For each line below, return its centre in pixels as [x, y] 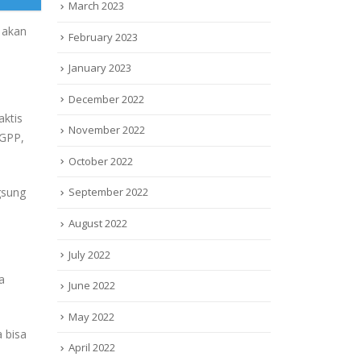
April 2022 [92, 348]
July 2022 [89, 254]
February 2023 [103, 37]
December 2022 [106, 99]
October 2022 [101, 161]
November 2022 [107, 130]
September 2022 [108, 192]
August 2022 [98, 223]
